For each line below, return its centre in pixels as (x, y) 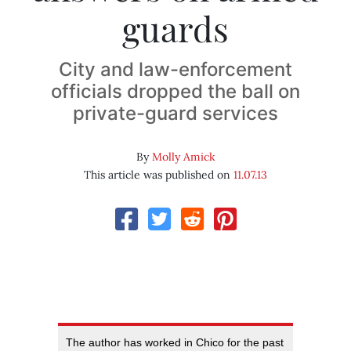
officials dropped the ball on (175, 92)
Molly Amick (183, 157)
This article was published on (159, 175)
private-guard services (175, 114)
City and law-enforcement (175, 70)
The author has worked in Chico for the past (175, 343)
